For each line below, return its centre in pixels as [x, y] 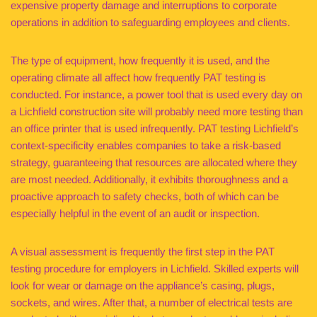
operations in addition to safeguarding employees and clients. [150, 22]
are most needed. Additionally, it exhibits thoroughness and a [149, 179]
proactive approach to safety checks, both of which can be [145, 196]
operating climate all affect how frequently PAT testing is [138, 77]
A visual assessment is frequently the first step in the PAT [143, 252]
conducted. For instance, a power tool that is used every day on [156, 94]
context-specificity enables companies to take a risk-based [146, 145]
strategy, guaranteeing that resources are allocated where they [154, 162]
